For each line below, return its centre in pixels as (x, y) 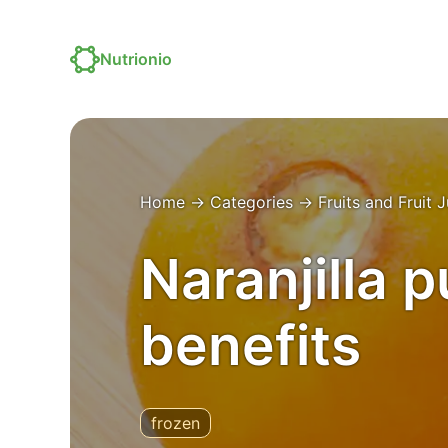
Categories (251, 202)
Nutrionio (136, 59)
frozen (175, 423)
